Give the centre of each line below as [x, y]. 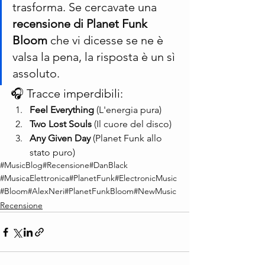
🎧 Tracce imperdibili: [67, 94]
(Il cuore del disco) [132, 124]
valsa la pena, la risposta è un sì [95, 57]
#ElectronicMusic [146, 178]
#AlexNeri [46, 191]
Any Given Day [60, 138]
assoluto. [36, 74]
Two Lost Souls [61, 124]
